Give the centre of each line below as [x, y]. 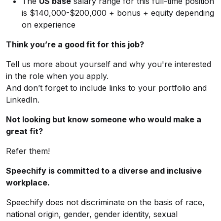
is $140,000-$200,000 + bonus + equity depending [118, 13]
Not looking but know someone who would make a [104, 119]
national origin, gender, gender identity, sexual [92, 214]
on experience [49, 25]
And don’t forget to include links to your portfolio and [106, 88]
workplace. [29, 183]
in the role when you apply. [57, 76]
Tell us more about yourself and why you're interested [109, 64]
